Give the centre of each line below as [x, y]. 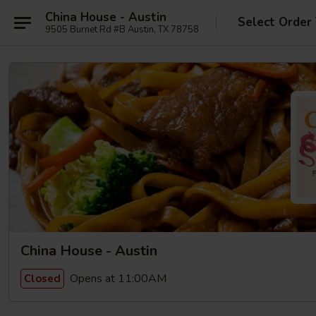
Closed [42, 278]
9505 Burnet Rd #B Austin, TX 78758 [122, 29]
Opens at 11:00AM [117, 278]
